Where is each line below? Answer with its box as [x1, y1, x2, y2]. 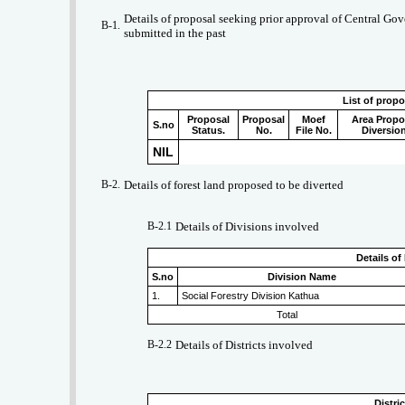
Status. [192, 125, 226, 137]
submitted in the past [124, 26, 227, 41]
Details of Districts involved [175, 338, 314, 353]
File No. [295, 125, 332, 137]
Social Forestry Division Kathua [251, 290, 320, 302]
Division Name [267, 271, 336, 283]
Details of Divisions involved [175, 220, 320, 234]
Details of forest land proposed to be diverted [124, 178, 344, 193]
